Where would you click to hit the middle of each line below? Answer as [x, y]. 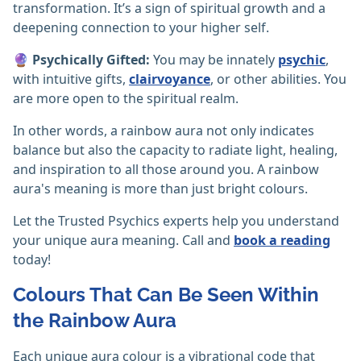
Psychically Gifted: [91, 60]
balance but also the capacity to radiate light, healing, [175, 150]
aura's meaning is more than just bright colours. [160, 189]
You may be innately [214, 60]
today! [32, 260]
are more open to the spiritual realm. [126, 99]
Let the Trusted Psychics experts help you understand [176, 221]
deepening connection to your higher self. [141, 28]
